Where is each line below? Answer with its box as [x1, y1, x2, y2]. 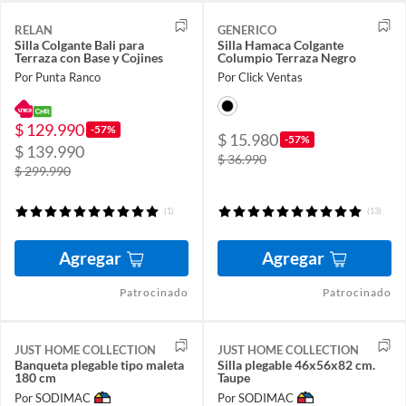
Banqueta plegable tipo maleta [14, 357, 184, 373]
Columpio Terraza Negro [217, 50, 356, 66]
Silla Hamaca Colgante [217, 37, 343, 53]
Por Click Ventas [217, 70, 303, 85]
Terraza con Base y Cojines [14, 50, 163, 66]
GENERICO [217, 23, 276, 38]
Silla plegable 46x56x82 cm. [217, 357, 375, 373]
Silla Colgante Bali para [14, 37, 144, 53]
